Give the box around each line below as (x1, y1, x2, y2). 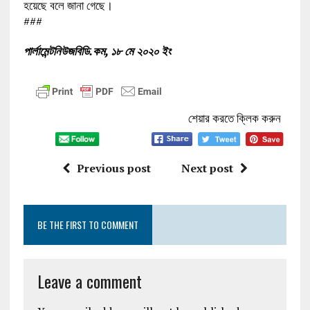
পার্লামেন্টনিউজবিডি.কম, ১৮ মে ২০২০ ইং (23, 42, 171, 59)
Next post (181, 161, 233, 176)
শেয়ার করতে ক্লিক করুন (188, 109, 282, 126)
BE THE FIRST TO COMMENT (37, 217, 138, 232)
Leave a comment (37, 268, 142, 294)
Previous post (76, 161, 151, 176)
